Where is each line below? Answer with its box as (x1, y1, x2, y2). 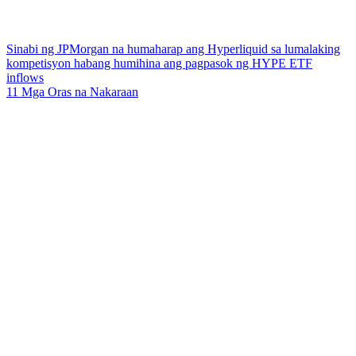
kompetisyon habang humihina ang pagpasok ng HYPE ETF (6, 56, 312, 70)
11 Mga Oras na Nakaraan (6, 85, 138, 99)
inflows (6, 71, 44, 84)
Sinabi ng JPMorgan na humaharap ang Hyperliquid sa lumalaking (6, 42, 340, 56)
